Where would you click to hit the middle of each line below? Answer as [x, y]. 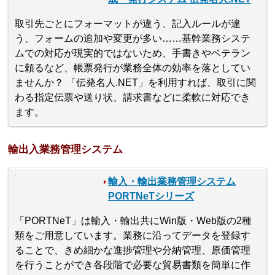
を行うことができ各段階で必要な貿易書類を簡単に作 [133, 265]
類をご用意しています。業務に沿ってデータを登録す [133, 235]
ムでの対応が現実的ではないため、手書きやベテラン [133, 53]
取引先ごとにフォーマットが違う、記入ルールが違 [128, 24]
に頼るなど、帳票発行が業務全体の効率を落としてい [133, 68]
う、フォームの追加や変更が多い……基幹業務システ [133, 39]
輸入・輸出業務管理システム [172, 181]
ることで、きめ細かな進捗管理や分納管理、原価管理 [133, 250]
